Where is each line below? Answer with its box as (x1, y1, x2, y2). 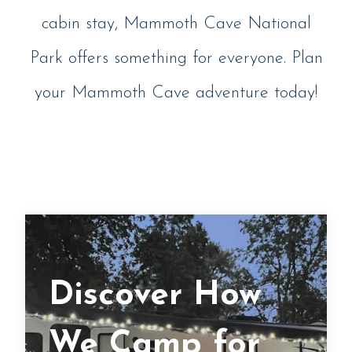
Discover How (49, 279, 262, 313)
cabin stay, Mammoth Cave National (41, 15, 311, 34)
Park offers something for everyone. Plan (29, 49, 323, 68)
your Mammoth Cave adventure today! (35, 84, 317, 103)
